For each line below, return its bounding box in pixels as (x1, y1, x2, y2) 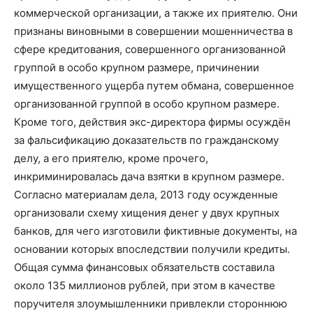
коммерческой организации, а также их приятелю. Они (14, 6, 298, 20)
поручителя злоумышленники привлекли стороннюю (14, 297, 287, 310)
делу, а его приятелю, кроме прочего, (14, 152, 208, 165)
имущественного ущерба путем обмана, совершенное (14, 79, 294, 92)
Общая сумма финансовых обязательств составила (14, 261, 275, 274)
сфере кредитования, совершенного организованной (14, 43, 286, 56)
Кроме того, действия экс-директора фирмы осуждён (14, 115, 291, 129)
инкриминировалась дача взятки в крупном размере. (14, 170, 284, 183)
